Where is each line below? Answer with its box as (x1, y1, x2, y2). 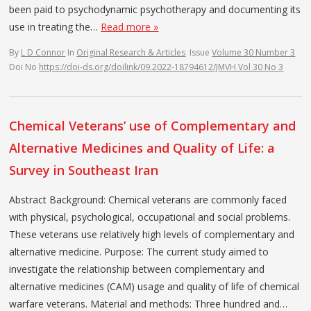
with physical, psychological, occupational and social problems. (9, 210, 291, 224)
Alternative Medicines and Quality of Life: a (9, 139, 276, 156)
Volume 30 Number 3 (212, 46, 296, 58)
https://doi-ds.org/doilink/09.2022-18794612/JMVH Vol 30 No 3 (39, 60, 284, 73)
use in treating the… (9, 19, 101, 33)
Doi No (9, 60, 40, 73)
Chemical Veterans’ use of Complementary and (9, 117, 296, 134)
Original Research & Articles (76, 46, 186, 58)
